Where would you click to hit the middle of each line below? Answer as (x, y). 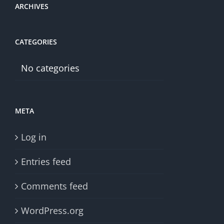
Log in (34, 137)
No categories (50, 68)
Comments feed (54, 186)
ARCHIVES (32, 6)
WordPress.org (52, 210)
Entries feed (46, 161)
